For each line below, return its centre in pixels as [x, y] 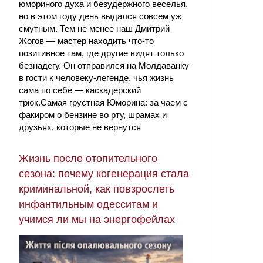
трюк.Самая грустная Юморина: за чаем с [103, 102]
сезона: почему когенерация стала [104, 173]
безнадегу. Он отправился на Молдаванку [104, 65]
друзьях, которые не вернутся [80, 127]
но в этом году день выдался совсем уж [100, 16]
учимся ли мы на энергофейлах [97, 219]
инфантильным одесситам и [88, 204]
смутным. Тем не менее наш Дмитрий [94, 28]
